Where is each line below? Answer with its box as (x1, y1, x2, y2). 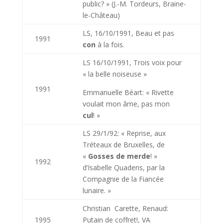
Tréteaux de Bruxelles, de (82, 140, 165, 149)
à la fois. (95, 40, 124, 49)
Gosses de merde (88, 151, 150, 161)
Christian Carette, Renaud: (82, 204, 168, 213)
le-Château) (82, 10, 134, 20)
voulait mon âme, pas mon (82, 99, 170, 109)
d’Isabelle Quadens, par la (82, 163, 165, 172)
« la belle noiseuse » (82, 69, 147, 79)
